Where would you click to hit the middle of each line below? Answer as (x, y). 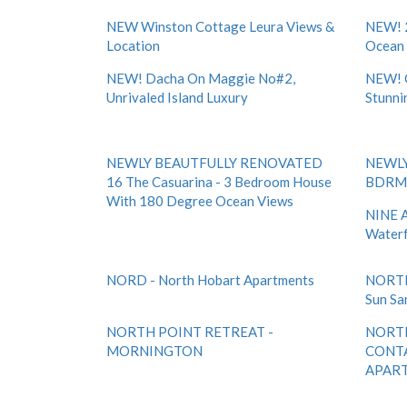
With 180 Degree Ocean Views (200, 201)
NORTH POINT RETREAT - (190, 332)
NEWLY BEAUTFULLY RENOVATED (214, 163)
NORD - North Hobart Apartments (210, 280)
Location (133, 45)
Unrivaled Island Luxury (177, 97)
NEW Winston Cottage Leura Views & (220, 26)
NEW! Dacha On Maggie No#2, (201, 78)
